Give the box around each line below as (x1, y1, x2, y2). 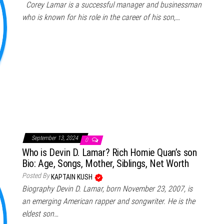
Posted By (22, 171, 49, 179)
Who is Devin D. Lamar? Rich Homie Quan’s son (22, 146, 197, 158)
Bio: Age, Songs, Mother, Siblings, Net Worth (22, 157, 189, 169)
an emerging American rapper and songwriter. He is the (22, 196, 195, 206)
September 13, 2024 (31, 134, 79, 141)
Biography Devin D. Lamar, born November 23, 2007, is (22, 183, 192, 193)
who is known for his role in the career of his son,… (22, 12, 180, 22)
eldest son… (22, 208, 58, 218)
